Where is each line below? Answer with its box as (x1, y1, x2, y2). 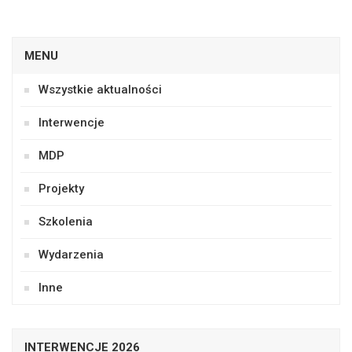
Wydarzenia (38, 247, 104, 262)
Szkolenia (38, 214, 93, 229)
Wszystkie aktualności (38, 82, 162, 97)
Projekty (38, 181, 84, 196)
